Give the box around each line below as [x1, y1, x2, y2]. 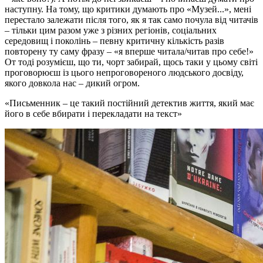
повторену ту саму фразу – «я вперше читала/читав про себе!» [5, 46, 254, 56]
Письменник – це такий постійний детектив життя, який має [9, 97, 254, 108]
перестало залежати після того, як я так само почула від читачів [5, 14, 258, 25]
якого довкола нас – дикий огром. [5, 77, 140, 88]
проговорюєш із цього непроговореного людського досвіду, [5, 67, 244, 77]
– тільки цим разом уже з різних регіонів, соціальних [5, 25, 217, 35]
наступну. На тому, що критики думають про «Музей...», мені [5, 4, 251, 14]
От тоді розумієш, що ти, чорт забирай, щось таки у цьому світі [5, 56, 258, 67]
